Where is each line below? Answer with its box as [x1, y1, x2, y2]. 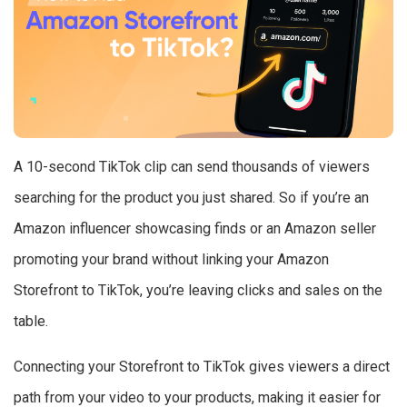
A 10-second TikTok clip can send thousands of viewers [14, 158, 370, 176]
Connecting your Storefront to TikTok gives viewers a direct [14, 358, 390, 376]
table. [14, 313, 48, 331]
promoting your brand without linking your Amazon [14, 251, 329, 269]
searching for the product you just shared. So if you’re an [14, 189, 369, 207]
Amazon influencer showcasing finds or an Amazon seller [14, 220, 376, 238]
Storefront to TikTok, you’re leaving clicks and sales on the [14, 282, 382, 300]
